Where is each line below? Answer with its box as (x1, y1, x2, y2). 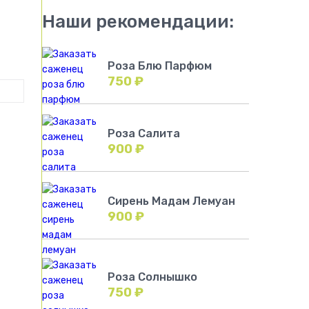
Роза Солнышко (108, 270, 197, 283)
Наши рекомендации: (42, 11, 234, 32)
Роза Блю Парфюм (108, 59, 212, 72)
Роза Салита (108, 127, 180, 140)
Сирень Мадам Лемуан (108, 195, 235, 208)
